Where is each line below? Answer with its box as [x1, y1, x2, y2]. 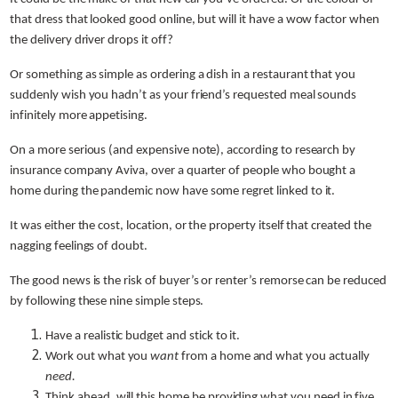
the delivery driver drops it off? [10, 33, 173, 47]
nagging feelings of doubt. [10, 239, 147, 253]
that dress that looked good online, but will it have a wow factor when [10, 12, 379, 27]
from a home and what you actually [179, 349, 370, 363]
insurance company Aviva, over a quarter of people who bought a [10, 163, 356, 178]
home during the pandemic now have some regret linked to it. [10, 184, 336, 198]
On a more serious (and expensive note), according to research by [10, 143, 356, 157]
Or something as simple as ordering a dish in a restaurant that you [10, 68, 356, 82]
